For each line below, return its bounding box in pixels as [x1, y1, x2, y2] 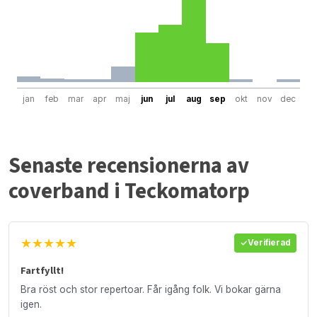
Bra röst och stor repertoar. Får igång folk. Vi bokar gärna [21, 283, 281, 295]
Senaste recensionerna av [8, 150, 249, 181]
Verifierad [248, 238, 291, 248]
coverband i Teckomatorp [8, 175, 250, 207]
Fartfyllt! [21, 263, 64, 278]
